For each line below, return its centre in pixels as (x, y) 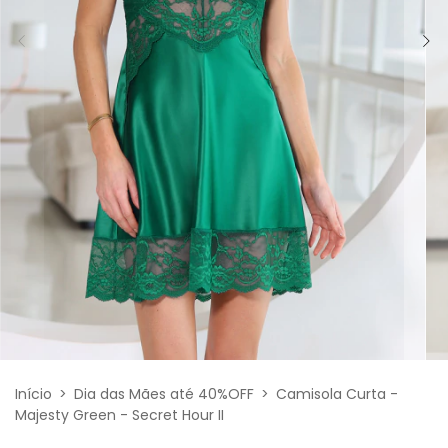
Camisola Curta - (337, 394)
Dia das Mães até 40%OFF (164, 394)
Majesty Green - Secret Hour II (119, 415)
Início (33, 394)
